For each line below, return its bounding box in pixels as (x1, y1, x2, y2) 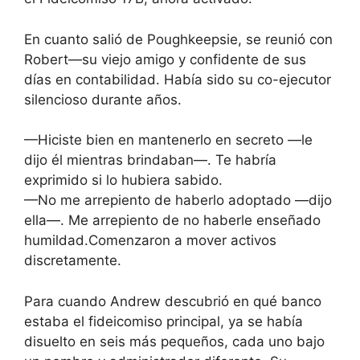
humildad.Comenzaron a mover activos (24, 232, 276, 248)
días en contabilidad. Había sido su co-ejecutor (24, 71, 331, 88)
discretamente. (24, 252, 121, 268)
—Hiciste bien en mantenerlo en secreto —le (24, 132, 313, 148)
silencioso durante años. (24, 91, 182, 108)
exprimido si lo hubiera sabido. (24, 172, 223, 188)
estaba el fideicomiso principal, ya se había (24, 313, 303, 329)
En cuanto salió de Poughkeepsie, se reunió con (24, 31, 333, 47)
